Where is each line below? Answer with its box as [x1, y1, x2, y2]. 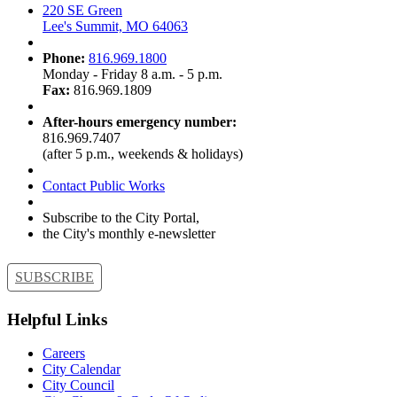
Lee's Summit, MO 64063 [43, 19, 188, 35]
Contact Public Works [43, 178, 165, 194]
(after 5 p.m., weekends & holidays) [43, 146, 243, 162]
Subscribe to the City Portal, [43, 210, 199, 226]
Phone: [43, 51, 89, 66]
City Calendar [43, 362, 121, 378]
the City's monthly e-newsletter [43, 226, 215, 242]
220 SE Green [43, 3, 122, 19]
